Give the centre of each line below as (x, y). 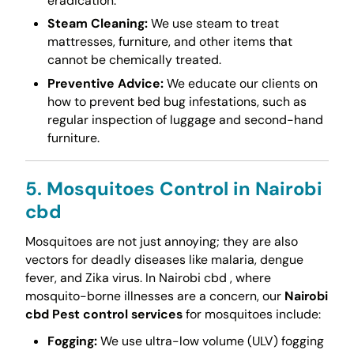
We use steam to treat (213, 24)
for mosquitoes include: (251, 314)
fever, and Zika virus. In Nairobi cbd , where (148, 277)
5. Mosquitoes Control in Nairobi (173, 188)
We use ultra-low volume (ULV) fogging (210, 341)
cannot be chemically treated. (134, 60)
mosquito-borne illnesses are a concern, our (154, 296)
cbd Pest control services (104, 314)
